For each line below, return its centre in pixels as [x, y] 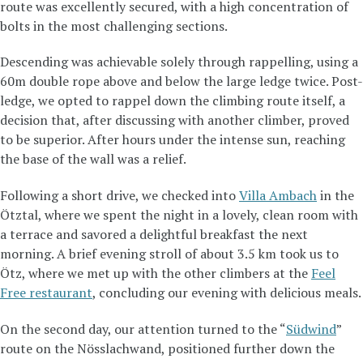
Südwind [311, 329]
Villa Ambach [278, 196]
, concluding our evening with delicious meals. [227, 293]
